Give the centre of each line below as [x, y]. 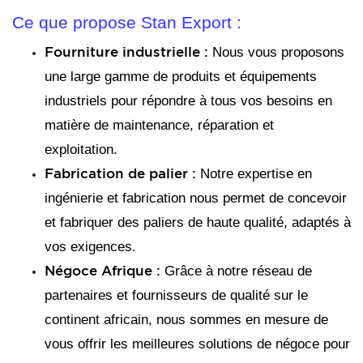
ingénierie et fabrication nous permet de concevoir [196, 198]
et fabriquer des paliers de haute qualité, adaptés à [198, 222]
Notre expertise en [254, 173]
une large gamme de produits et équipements [181, 76]
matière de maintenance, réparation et [159, 125]
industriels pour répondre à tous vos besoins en [188, 100]
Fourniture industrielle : [128, 51]
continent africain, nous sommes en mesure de [186, 319]
